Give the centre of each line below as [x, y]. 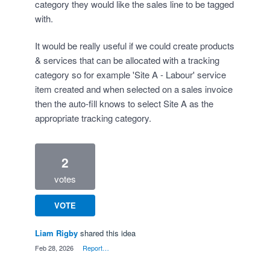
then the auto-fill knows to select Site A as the [124, 103]
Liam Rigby [56, 233]
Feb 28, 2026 [54, 248]
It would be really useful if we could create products [135, 46]
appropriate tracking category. [93, 118]
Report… [96, 248]
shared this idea [108, 233]
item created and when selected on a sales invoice [134, 89]
